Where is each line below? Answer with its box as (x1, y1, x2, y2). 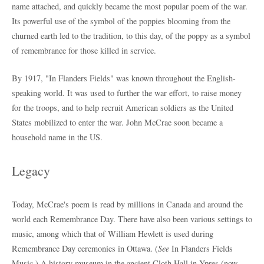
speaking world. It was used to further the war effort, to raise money (12, 87, 242, 98)
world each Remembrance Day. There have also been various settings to (12, 213, 252, 225)
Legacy (12, 161, 50, 179)
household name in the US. (12, 131, 103, 143)
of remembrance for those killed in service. (12, 44, 156, 56)
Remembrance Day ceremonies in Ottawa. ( (12, 242, 158, 254)
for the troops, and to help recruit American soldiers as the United (12, 101, 233, 113)
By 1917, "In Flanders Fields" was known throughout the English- (12, 72, 236, 84)
